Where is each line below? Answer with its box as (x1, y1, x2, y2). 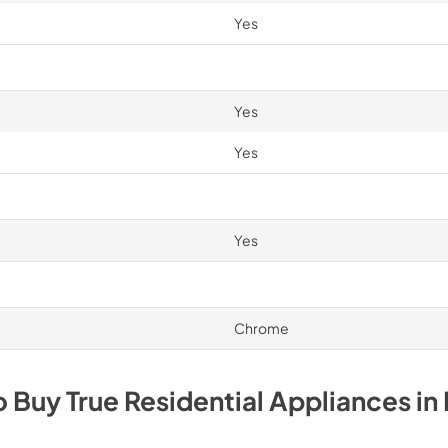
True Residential (65, 383, 264, 417)
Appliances (268, 383, 411, 417)
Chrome (233, 318, 289, 337)
